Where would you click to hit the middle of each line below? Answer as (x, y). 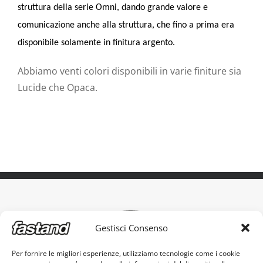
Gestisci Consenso (131, 227)
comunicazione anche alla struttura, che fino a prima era (126, 25)
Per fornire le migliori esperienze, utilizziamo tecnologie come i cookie (126, 253)
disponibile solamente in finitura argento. (96, 43)
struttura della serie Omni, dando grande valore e (113, 7)
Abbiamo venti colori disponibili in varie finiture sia (129, 71)
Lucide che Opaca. (58, 87)
